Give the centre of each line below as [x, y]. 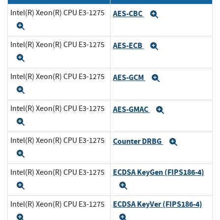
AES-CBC [128, 13]
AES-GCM [129, 77]
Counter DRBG [138, 141]
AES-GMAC [131, 109]
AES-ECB [128, 45]
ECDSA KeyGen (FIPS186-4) [159, 172]
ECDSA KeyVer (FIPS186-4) [158, 204]
